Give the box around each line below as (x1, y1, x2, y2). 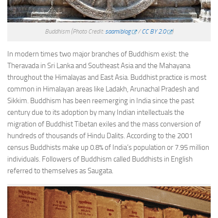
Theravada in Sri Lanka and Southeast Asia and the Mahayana (7, 61, 190, 70)
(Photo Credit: (71, 27, 105, 35)
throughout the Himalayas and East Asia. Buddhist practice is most (7, 73, 206, 82)
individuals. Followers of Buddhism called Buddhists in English (7, 154, 193, 163)
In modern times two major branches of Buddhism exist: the (7, 49, 189, 58)
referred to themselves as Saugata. (7, 166, 113, 175)
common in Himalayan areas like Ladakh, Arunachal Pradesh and (7, 84, 199, 93)
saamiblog (105, 27, 130, 35)
